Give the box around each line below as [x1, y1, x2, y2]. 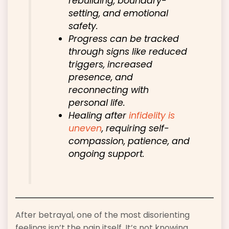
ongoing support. [68, 147, 145, 160]
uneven [68, 122, 102, 134]
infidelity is [129, 109, 175, 122]
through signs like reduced [68, 45, 188, 58]
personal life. [68, 96, 126, 109]
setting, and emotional [68, 7, 169, 19]
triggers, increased [68, 58, 153, 71]
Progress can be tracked [68, 32, 179, 45]
